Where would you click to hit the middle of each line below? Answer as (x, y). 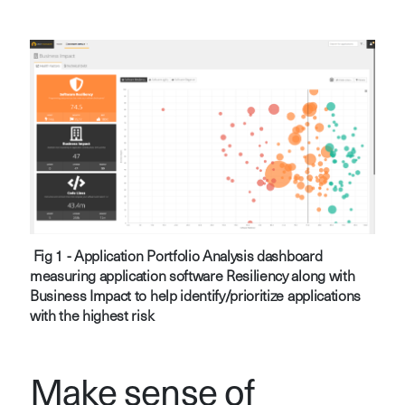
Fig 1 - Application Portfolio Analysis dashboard (178, 257)
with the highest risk (92, 317)
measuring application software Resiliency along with (192, 277)
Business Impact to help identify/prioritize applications (195, 297)
